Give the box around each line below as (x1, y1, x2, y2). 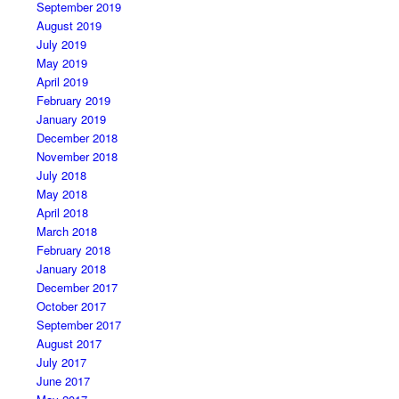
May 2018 (36, 184, 87, 202)
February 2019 (36, 91, 110, 109)
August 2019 (36, 16, 102, 34)
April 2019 (36, 72, 88, 90)
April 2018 (36, 203, 88, 221)
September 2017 (36, 315, 121, 333)
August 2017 (36, 334, 102, 352)
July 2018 (36, 166, 86, 183)
